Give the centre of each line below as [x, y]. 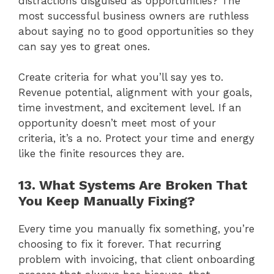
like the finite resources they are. [101, 154]
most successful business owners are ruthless [134, 16]
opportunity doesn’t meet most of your [117, 123]
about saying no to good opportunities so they [136, 31]
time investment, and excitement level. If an [130, 108]
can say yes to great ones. [84, 46]
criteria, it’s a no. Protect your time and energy [136, 139]
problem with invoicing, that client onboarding [137, 259]
